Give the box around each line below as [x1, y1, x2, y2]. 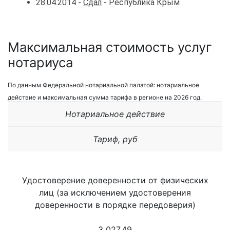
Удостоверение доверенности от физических [22, 175, 208, 186]
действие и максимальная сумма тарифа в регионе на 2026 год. [8, 93, 202, 102]
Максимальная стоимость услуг [8, 39, 212, 55]
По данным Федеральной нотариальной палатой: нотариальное [8, 81, 199, 89]
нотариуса [8, 54, 73, 70]
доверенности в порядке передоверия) [34, 200, 196, 210]
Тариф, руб [93, 134, 137, 145]
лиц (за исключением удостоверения [39, 187, 191, 198]
